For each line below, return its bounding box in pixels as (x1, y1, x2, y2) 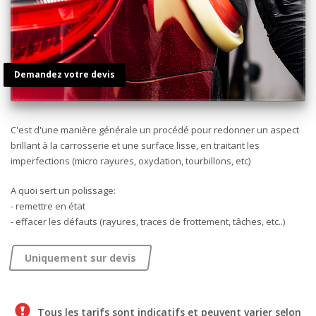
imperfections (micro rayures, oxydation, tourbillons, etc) (11, 154, 250, 167)
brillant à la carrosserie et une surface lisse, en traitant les (11, 138, 260, 152)
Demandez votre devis (14, 68, 115, 80)
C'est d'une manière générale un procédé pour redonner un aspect (11, 123, 299, 136)
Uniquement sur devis (25, 251, 136, 265)
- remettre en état (11, 199, 85, 212)
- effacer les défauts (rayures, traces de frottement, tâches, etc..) (11, 214, 285, 228)
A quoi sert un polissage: (11, 183, 116, 197)
